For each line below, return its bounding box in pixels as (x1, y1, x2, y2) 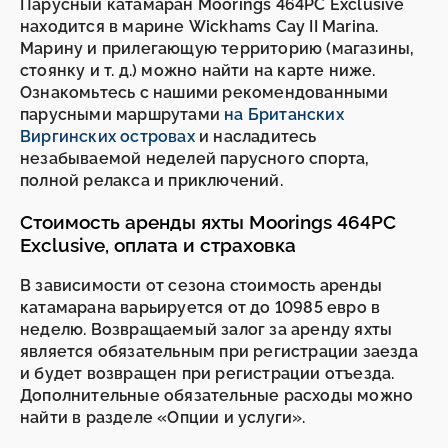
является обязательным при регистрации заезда (20, 342, 418, 362)
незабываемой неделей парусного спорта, (20, 149, 370, 168)
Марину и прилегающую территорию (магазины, (20, 39, 415, 58)
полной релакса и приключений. (20, 171, 283, 190)
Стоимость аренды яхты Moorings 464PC (20, 210, 396, 233)
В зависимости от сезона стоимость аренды (20, 276, 383, 296)
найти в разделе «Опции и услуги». (20, 408, 306, 428)
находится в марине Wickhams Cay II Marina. (20, 17, 379, 36)
